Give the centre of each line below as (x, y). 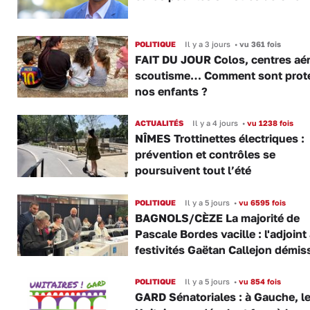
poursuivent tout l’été (193, 171)
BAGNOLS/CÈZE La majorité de (217, 218)
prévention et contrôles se (205, 155)
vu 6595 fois (261, 202)
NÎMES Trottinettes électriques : (219, 139)
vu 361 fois (259, 44)
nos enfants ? (171, 91)
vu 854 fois (258, 281)
